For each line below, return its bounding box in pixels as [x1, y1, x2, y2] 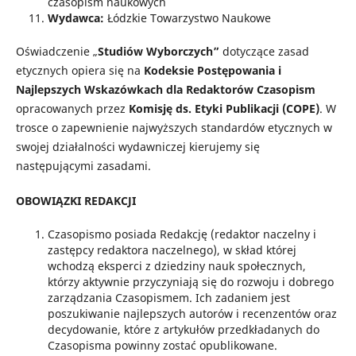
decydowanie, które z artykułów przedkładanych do [47, 322, 319, 337]
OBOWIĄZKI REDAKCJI [15, 192, 136, 208]
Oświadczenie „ [15, 43, 98, 59]
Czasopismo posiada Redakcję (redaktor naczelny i [47, 226, 316, 242]
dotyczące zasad [222, 43, 309, 59]
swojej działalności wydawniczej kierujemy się [15, 138, 260, 154]
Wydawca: [47, 10, 107, 25]
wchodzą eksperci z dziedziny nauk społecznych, [47, 258, 306, 273]
